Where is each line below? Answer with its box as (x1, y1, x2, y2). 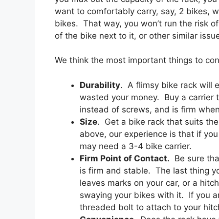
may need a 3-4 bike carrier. (80, 141, 192, 151)
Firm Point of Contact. (80, 153, 170, 163)
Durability (80, 80, 120, 90)
